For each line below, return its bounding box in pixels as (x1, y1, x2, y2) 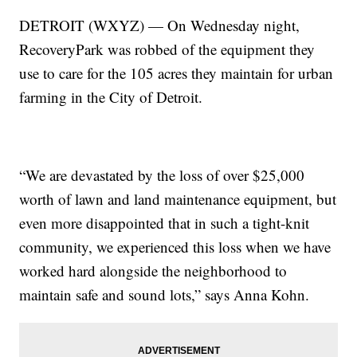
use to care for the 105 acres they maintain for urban (19, 63, 334, 84)
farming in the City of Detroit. (19, 87, 203, 108)
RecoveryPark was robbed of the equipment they (19, 39, 316, 60)
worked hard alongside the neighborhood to (19, 261, 288, 281)
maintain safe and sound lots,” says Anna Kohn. (19, 284, 310, 305)
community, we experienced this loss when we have (19, 237, 331, 257)
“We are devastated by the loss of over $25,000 (19, 165, 305, 186)
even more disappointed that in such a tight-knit (19, 213, 310, 233)
